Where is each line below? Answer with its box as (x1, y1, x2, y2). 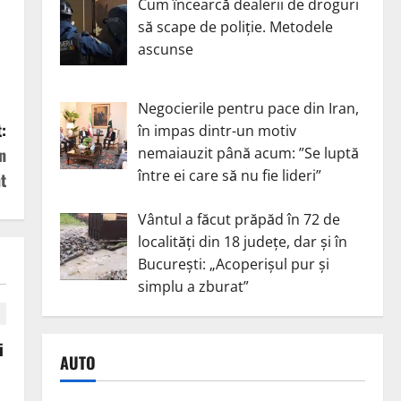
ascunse (137, 39, 193, 60)
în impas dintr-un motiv (137, 121, 296, 141)
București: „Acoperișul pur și (137, 254, 329, 274)
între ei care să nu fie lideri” (137, 166, 321, 185)
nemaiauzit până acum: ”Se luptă (137, 143, 359, 163)
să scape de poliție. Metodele (137, 17, 333, 38)
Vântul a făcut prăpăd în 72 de (137, 209, 340, 229)
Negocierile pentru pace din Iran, (137, 98, 359, 118)
